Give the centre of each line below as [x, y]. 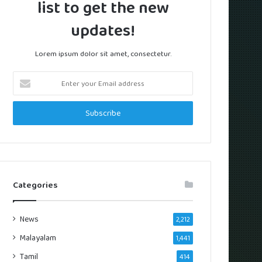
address [26, 114]
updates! [103, 30]
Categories [35, 185]
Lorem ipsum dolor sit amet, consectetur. [103, 54]
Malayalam [38, 238]
